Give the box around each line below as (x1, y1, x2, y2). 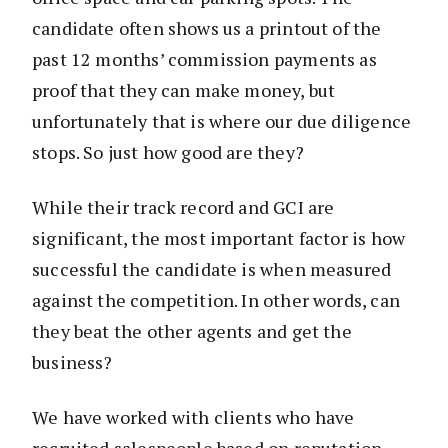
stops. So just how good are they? (32, 140, 304, 165)
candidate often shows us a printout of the (32, 16, 382, 41)
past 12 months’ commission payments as (32, 47, 377, 72)
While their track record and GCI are (32, 195, 335, 220)
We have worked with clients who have (32, 405, 355, 430)
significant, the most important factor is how (32, 226, 406, 251)
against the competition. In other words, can (32, 288, 400, 313)
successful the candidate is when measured (32, 257, 392, 282)
